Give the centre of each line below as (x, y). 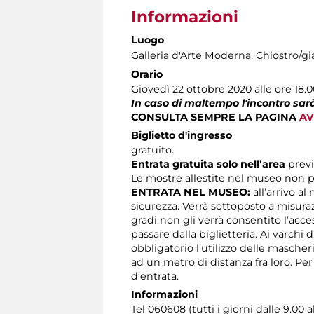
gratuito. (152, 150)
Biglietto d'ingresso (182, 136)
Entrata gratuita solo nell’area (208, 164)
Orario (147, 75)
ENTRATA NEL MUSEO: (191, 192)
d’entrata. (155, 277)
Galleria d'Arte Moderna (191, 56)
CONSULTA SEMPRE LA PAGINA (215, 117)
